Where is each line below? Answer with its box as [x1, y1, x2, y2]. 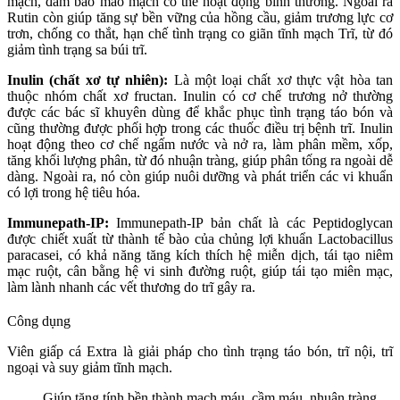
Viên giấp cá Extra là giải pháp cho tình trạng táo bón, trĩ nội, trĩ [7, 344, 393, 360]
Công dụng [7, 313, 71, 329]
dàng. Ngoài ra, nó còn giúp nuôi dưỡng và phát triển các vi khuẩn [7, 169, 393, 185]
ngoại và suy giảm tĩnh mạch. [7, 360, 172, 376]
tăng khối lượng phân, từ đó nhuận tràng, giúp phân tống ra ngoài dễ [7, 153, 393, 169]
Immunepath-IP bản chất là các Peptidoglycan [116, 215, 394, 231]
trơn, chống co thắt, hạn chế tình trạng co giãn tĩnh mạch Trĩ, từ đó [7, 26, 393, 42]
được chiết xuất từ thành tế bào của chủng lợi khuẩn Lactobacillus [7, 231, 393, 247]
